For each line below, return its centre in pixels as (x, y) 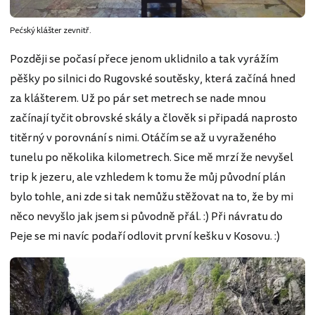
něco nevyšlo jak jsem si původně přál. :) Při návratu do (146, 216)
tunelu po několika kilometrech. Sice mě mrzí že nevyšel (152, 157)
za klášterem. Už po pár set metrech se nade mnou (138, 98)
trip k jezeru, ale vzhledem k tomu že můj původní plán (148, 177)
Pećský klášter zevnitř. (51, 30)
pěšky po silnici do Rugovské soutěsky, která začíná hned (153, 78)
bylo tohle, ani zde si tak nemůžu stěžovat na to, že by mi (152, 197)
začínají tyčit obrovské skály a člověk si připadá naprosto (154, 118)
